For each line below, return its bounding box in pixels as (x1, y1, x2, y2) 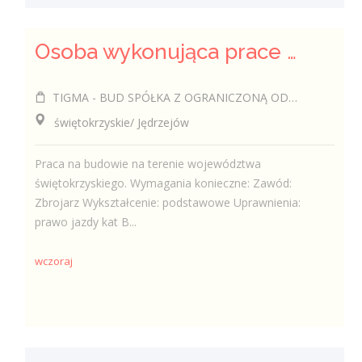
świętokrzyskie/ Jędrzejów (35, 114, 190, 130)
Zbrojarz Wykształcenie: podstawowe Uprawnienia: (35, 195, 301, 210)
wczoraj (35, 254, 74, 269)
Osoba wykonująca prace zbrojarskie (287, 39, 297, 64)
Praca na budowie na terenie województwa (35, 156, 262, 171)
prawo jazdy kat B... (35, 214, 137, 229)
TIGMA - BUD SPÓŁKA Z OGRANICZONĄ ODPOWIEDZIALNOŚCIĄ (46, 89, 289, 105)
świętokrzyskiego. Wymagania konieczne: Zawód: (35, 175, 293, 191)
